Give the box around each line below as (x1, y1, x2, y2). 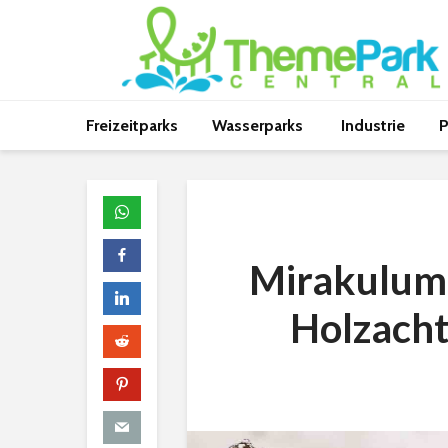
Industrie (341, 116, 405, 135)
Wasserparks (212, 116, 307, 135)
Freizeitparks (86, 116, 178, 135)
